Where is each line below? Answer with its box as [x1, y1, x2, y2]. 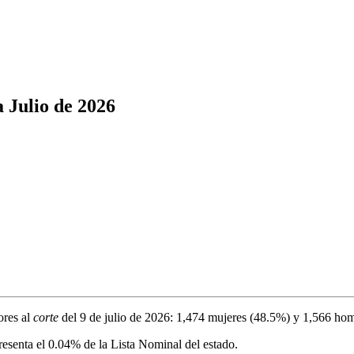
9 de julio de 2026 [80, 310, 170, 324]
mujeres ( [205, 310, 254, 324]
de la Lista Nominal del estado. [81, 337, 238, 351]
